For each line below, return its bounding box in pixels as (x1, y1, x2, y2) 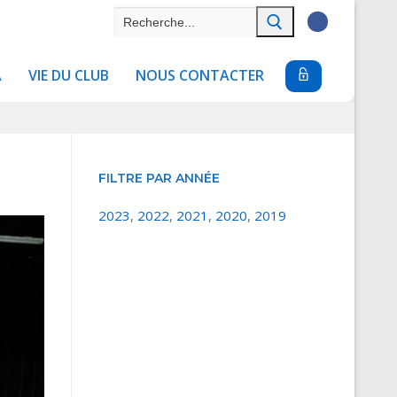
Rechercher (113, 4, 179, 21)
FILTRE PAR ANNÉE (97, 170, 220, 187)
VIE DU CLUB (27, 66, 109, 86)
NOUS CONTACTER (135, 66, 264, 86)
